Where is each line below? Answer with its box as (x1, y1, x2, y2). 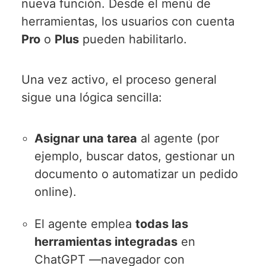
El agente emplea (34, 216, 136, 231)
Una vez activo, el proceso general (21, 72, 217, 87)
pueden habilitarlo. (78, 31, 187, 46)
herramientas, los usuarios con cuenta (21, 14, 235, 28)
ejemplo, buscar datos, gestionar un (34, 148, 236, 163)
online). (34, 184, 77, 199)
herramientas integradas (34, 234, 178, 249)
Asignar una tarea (34, 131, 138, 145)
